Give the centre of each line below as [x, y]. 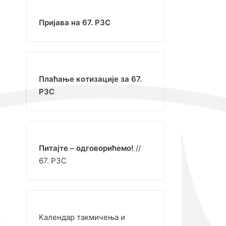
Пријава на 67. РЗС [75, 22]
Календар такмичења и [82, 217]
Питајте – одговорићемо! [86, 148]
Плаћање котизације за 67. [90, 79]
